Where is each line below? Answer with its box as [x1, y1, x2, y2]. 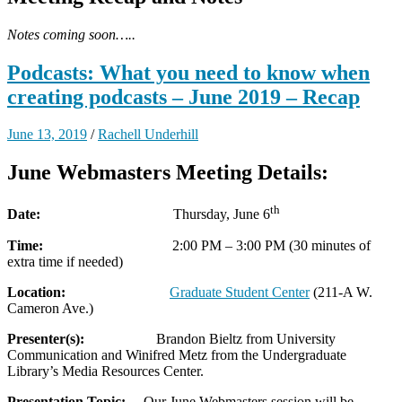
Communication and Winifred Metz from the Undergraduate [7, 346, 346, 363]
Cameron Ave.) [7, 300, 93, 316]
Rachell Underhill [98, 127, 198, 143]
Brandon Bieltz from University [156, 330, 336, 346]
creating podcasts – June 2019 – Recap [7, 84, 360, 109]
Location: [7, 284, 170, 300]
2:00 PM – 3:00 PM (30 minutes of [172, 237, 371, 253]
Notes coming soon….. [7, 26, 135, 42]
